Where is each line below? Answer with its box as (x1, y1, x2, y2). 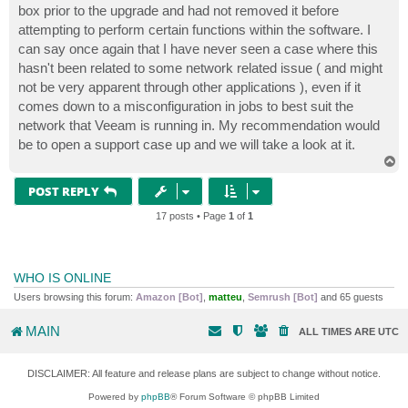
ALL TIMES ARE (299, 325, 378, 337)
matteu (209, 291, 242, 303)
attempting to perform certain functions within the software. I (18, 22, 371, 38)
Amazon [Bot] (136, 291, 203, 303)
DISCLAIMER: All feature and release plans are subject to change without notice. (27, 367, 381, 379)
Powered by (88, 391, 141, 402)
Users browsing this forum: (14, 291, 136, 303)
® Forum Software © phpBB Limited (170, 391, 320, 402)
